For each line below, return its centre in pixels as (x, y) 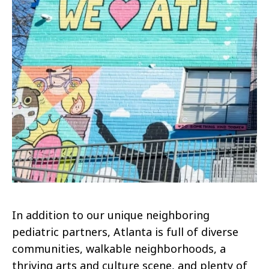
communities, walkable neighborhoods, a (119, 248)
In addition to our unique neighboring (111, 215)
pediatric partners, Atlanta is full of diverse (125, 231)
